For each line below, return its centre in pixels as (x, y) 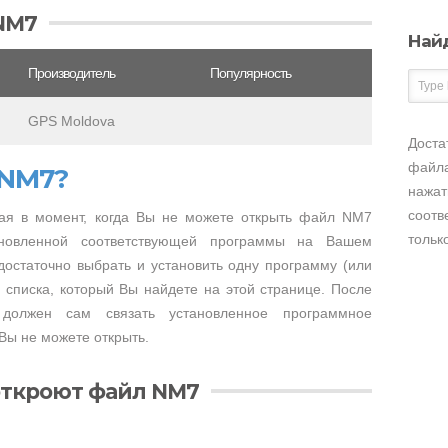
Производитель (71, 73)
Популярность (250, 73)
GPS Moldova (71, 121)
